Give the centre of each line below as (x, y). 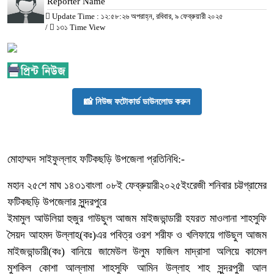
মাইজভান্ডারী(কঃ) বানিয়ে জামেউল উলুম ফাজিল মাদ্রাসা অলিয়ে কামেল (137, 251)
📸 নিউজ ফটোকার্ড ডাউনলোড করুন (137, 101)
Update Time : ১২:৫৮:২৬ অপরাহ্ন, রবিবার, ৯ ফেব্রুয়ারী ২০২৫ (137, 16)
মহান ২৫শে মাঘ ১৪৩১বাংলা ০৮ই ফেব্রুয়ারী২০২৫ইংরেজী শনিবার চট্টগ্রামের (137, 185)
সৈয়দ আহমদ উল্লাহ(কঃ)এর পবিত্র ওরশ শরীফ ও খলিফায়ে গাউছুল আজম (137, 235)
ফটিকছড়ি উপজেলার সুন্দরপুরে (57, 202)
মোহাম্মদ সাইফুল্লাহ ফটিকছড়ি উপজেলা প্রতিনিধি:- (96, 159)
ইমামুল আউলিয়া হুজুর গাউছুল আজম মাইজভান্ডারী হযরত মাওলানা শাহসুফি (137, 218)
